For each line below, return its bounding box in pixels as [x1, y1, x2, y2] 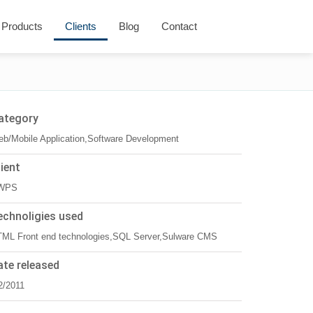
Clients [65, 20, 96, 32]
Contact [161, 20, 197, 32]
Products [1, 20, 43, 32]
